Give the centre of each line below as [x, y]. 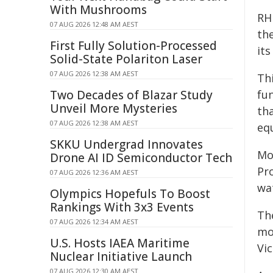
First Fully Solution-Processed [133, 46]
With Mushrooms [98, 10]
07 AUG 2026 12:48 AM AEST [94, 24]
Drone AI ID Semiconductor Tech [141, 158]
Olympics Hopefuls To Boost [130, 194]
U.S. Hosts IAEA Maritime [120, 243]
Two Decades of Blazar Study [131, 95]
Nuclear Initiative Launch [121, 257]
